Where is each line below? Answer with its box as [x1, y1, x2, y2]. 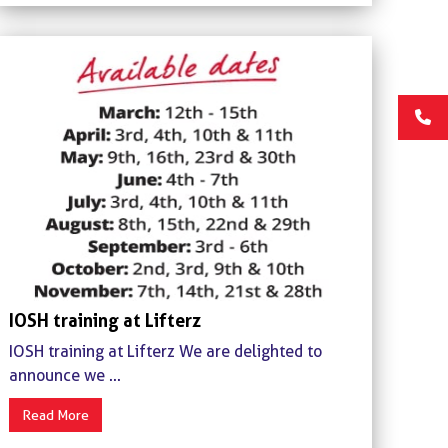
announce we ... [8, 365, 121, 385]
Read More [21, 406, 89, 423]
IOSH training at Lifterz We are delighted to [8, 341, 322, 361]
